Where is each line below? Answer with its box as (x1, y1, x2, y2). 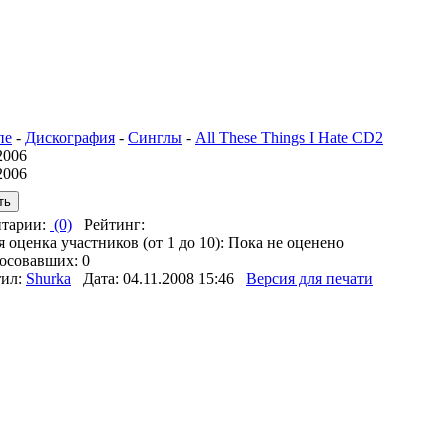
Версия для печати (246, 270, 373, 287)
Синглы (128, 129, 182, 146)
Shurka (26, 270, 71, 287)
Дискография (25, 129, 115, 146)
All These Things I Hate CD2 (195, 129, 383, 146)
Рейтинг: (72, 216, 149, 233)
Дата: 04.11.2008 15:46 (71, 270, 246, 287)
